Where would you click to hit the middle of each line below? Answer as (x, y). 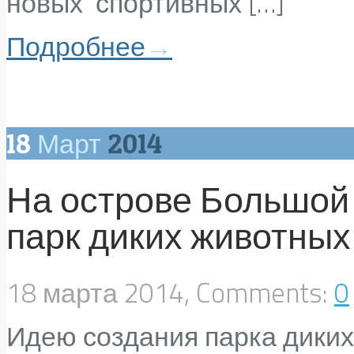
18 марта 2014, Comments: (170, 292)
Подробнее (76, 46)
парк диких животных (179, 236)
